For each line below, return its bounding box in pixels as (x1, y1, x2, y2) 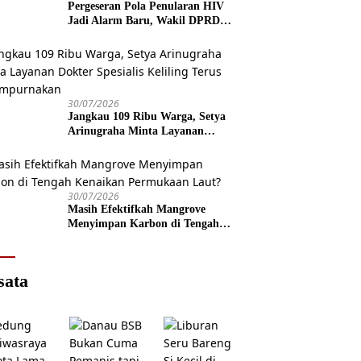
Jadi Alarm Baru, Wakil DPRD (68, 15, 221, 27)
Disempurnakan (68, 154, 147, 167)
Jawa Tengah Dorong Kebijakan (68, 29, 226, 42)
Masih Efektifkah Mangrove (68, 203, 206, 216)
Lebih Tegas (68, 44, 127, 56)
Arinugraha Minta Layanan (68, 125, 205, 138)
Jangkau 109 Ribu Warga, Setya (68, 110, 226, 123)
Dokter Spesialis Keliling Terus (68, 139, 218, 152)
